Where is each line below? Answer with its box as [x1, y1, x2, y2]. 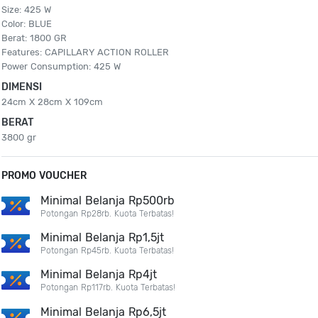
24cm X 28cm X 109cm [1, 97, 104, 107]
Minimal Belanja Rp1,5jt [40, 231, 165, 245]
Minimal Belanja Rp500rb [40, 193, 175, 207]
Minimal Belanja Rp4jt [40, 268, 158, 282]
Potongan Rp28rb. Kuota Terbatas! [40, 208, 175, 219]
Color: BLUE [1, 18, 53, 29]
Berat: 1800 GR [1, 33, 67, 43]
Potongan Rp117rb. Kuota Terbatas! [40, 283, 176, 293]
